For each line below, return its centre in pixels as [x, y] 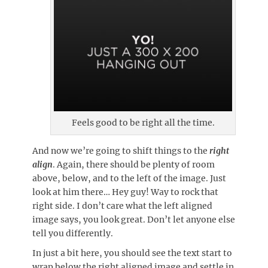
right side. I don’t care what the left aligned [122, 205]
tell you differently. [73, 233]
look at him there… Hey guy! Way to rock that [125, 192]
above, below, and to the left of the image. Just [129, 178]
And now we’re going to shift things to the [121, 150]
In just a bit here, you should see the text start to [132, 253]
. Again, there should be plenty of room [134, 164]
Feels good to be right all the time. [143, 122]
